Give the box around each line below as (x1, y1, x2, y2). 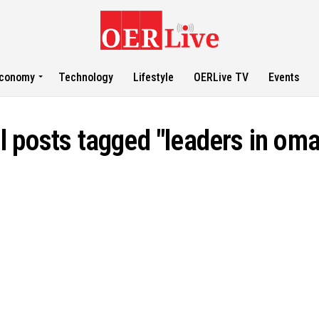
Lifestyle (133, 70, 174, 84)
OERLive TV (194, 70, 249, 84)
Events (268, 70, 300, 84)
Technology (58, 70, 114, 84)
